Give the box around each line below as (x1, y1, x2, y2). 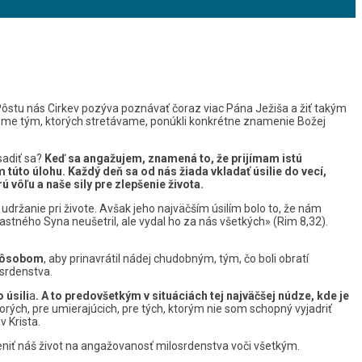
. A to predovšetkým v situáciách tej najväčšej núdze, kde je (36, 288, 349, 302)
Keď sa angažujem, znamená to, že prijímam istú (44, 151, 302, 165)
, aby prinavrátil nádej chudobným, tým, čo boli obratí (44, 251, 309, 265)
